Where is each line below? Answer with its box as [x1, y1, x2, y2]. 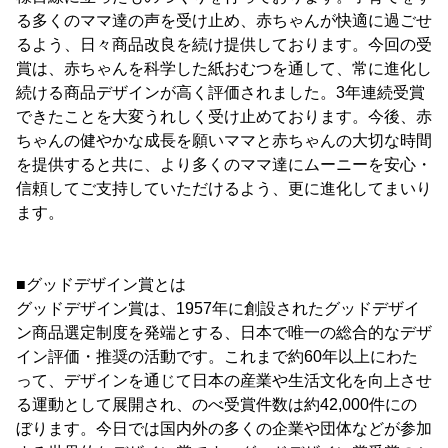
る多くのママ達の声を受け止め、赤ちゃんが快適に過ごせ [16, 12, 432, 29]
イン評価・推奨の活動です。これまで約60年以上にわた [16, 348, 418, 365]
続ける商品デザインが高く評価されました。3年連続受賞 [16, 84, 425, 101]
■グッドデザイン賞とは [16, 276, 186, 293]
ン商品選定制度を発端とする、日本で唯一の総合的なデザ [16, 324, 432, 341]
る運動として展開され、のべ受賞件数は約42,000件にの [16, 396, 417, 413]
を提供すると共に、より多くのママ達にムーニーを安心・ [16, 156, 432, 173]
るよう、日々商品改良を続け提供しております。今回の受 [16, 36, 432, 53]
